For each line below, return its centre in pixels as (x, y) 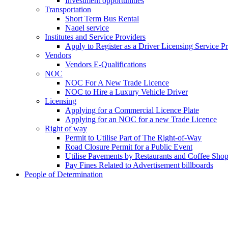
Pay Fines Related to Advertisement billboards (139, 165)
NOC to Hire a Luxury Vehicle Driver (126, 92)
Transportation (68, 10)
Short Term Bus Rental (102, 19)
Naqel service (87, 28)
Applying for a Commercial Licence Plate (132, 110)
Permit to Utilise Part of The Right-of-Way (133, 138)
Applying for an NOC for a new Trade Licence (141, 120)
